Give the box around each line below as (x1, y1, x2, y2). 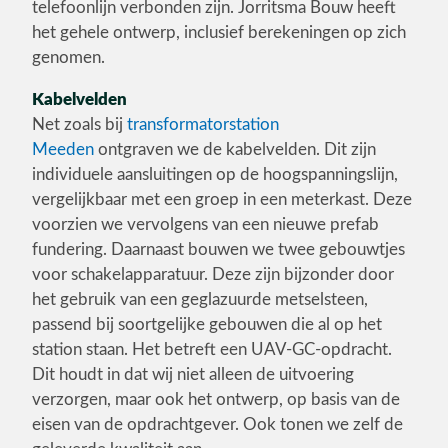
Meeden (32, 141, 94, 158)
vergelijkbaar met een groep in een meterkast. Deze (32, 191, 412, 208)
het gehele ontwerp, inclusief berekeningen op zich (32, 24, 406, 41)
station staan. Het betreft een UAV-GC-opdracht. (32, 341, 392, 358)
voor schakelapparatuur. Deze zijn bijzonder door (32, 266, 394, 283)
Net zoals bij (32, 116, 127, 133)
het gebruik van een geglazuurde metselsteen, (32, 291, 368, 308)
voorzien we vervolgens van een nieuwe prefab (32, 216, 379, 233)
